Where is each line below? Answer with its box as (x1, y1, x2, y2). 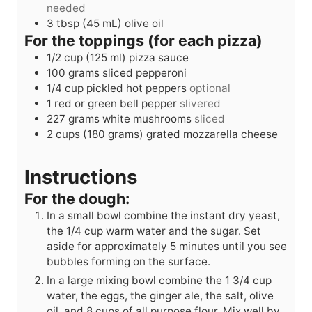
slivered (180, 97, 221, 111)
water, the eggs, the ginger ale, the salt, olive (47, 289, 274, 303)
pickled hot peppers (86, 81, 187, 95)
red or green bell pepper (54, 97, 177, 111)
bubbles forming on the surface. (47, 255, 210, 269)
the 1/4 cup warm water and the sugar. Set (47, 224, 261, 238)
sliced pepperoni (102, 66, 187, 80)
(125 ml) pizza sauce (86, 51, 189, 65)
